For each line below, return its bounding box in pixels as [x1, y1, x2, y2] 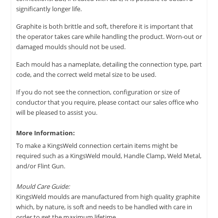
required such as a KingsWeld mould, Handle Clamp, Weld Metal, [16, 151, 201, 161]
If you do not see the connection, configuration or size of [16, 88, 180, 97]
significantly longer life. [16, 4, 82, 14]
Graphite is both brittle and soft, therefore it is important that [16, 22, 193, 31]
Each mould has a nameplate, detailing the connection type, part [16, 60, 202, 69]
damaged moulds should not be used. [16, 42, 126, 52]
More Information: [16, 128, 75, 138]
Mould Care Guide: [16, 182, 70, 191]
